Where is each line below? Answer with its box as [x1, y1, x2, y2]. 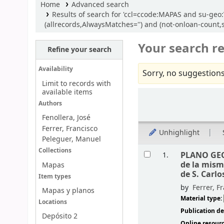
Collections [38, 146, 71, 155]
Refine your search [47, 44, 111, 55]
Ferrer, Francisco [41, 123, 97, 134]
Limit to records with [41, 78, 111, 89]
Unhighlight [157, 127, 200, 138]
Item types [38, 172, 71, 181]
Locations [38, 198, 67, 207]
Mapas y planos [41, 185, 94, 196]
